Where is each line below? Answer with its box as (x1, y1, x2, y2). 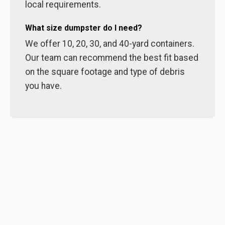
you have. (25, 81, 62, 91)
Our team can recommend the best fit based (25, 53, 198, 63)
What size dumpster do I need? (25, 23, 142, 33)
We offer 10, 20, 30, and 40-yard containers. (25, 39, 194, 49)
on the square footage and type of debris (25, 67, 185, 77)
